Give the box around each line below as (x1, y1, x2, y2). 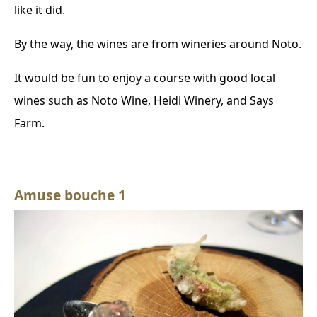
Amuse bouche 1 (14, 185, 126, 204)
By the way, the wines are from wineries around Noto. (14, 35, 301, 52)
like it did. (14, 1, 65, 18)
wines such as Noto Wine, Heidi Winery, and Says (14, 92, 274, 108)
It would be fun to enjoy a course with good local (14, 69, 275, 86)
